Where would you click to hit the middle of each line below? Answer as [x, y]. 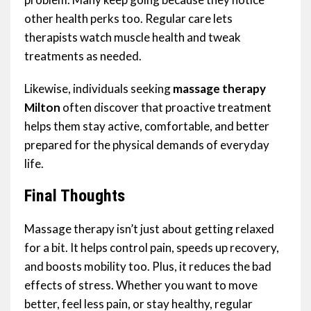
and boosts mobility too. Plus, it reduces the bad [148, 267]
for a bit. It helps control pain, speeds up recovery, [152, 248]
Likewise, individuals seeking [99, 89]
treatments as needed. [83, 56]
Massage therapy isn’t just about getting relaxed [149, 229]
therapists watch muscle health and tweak [133, 37]
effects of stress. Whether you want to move [141, 285]
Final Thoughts [75, 196]
